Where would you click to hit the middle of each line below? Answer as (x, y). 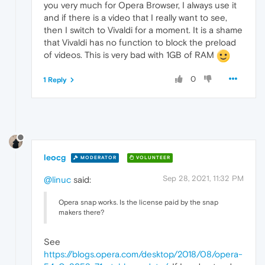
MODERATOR (98, 158)
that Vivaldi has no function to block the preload (140, 43)
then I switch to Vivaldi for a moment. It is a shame (143, 30)
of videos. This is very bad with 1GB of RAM (130, 55)
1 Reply (55, 80)
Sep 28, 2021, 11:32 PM (203, 178)
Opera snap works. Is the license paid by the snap (138, 202)
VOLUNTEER (152, 158)
